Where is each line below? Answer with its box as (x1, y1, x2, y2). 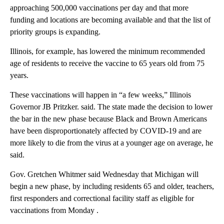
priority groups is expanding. (10, 27, 100, 36)
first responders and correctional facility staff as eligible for (10, 193, 194, 202)
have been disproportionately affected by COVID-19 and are (10, 126, 201, 135)
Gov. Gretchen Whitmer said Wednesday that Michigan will (10, 169, 198, 178)
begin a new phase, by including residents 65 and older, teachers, (10, 181, 214, 190)
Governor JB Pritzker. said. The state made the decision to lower (10, 102, 212, 111)
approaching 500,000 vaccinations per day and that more (10, 3, 188, 12)
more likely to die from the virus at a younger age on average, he (10, 138, 213, 147)
